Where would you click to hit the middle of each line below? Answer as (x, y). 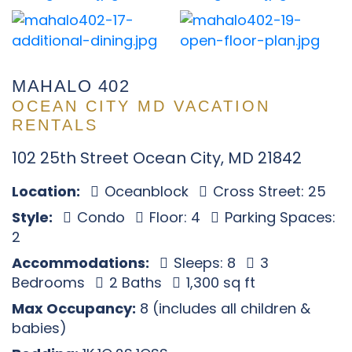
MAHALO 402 (71, 86)
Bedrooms (50, 282)
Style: (32, 217)
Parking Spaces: (278, 217)
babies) (39, 328)
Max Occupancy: (74, 308)
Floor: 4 (175, 217)
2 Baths (136, 282)
